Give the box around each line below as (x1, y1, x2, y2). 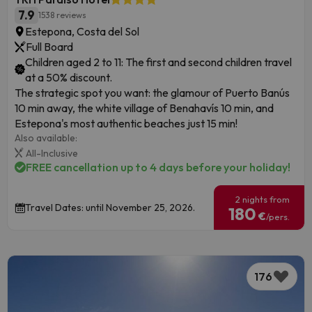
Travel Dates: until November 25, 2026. (25, 201, 195, 214)
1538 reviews (38, 10, 86, 21)
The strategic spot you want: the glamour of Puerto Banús (15, 85, 290, 100)
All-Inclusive (26, 146, 78, 159)
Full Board (26, 39, 73, 54)
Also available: (15, 131, 77, 144)
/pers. (266, 211, 290, 223)
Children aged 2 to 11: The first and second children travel (25, 54, 292, 69)
